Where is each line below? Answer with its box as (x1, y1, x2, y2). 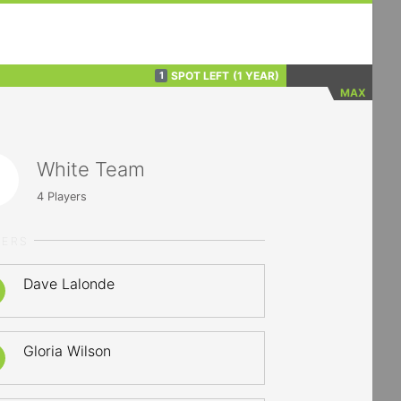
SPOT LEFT (171, 68, 229, 82)
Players (44, 189, 88, 203)
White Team (37, 157, 146, 181)
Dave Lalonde (23, 275, 115, 293)
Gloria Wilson (23, 342, 112, 360)
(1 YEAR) (233, 68, 279, 82)
